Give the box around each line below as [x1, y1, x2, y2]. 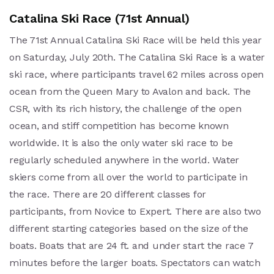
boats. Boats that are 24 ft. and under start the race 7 [9, 239, 254, 251]
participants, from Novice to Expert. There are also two [9, 205, 261, 217]
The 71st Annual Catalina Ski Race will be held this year [9, 34, 262, 46]
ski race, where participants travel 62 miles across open [9, 68, 264, 80]
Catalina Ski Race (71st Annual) [9, 10, 190, 26]
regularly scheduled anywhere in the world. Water [9, 154, 239, 166]
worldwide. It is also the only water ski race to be [9, 136, 233, 149]
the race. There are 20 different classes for [9, 188, 206, 200]
